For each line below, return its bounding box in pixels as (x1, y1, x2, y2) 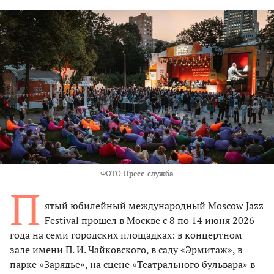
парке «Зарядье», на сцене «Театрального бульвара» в (10, 257, 255, 272)
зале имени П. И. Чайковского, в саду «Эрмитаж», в (10, 243, 242, 257)
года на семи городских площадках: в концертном (10, 228, 242, 242)
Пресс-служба (124, 169, 174, 179)
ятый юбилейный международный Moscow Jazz (45, 199, 264, 213)
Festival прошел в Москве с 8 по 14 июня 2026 (45, 213, 254, 228)
